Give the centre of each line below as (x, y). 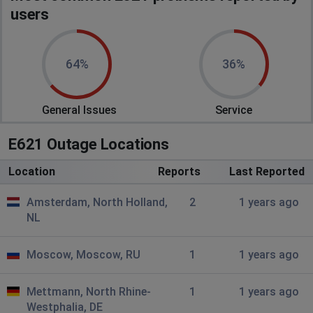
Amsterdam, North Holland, (97, 202)
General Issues (79, 110)
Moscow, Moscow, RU (83, 254)
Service (234, 110)
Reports (179, 171)
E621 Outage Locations (89, 144)
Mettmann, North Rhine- (89, 291)
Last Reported (267, 171)
